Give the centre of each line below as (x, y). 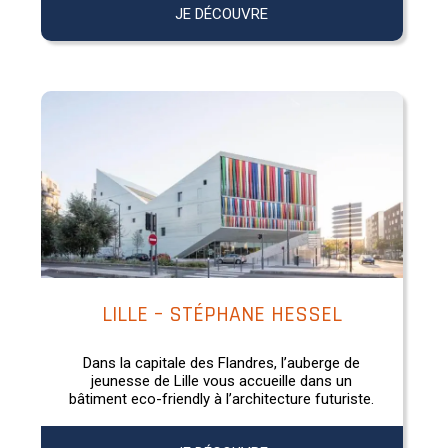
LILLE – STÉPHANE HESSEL (221, 314)
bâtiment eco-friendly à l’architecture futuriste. (222, 398)
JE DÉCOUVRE (222, 13)
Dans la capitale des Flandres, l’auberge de (222, 362)
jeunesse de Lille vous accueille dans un (222, 380)
